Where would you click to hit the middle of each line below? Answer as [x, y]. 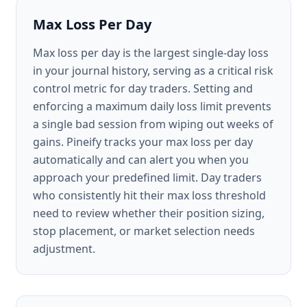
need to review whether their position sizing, [149, 213]
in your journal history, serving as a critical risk [153, 71]
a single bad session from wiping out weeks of [153, 124]
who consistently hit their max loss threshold [149, 195]
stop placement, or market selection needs [144, 231]
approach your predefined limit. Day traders [147, 177]
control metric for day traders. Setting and [143, 88]
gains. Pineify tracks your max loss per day [143, 142]
